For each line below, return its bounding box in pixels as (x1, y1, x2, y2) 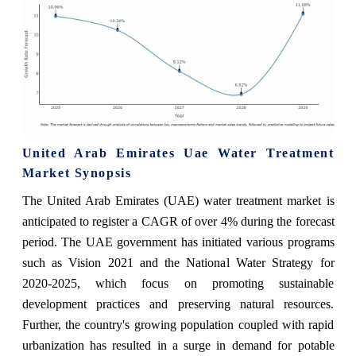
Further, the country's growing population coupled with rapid (21, 318, 335, 331)
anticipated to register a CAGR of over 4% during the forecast (21, 215, 335, 228)
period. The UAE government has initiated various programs (21, 235, 335, 249)
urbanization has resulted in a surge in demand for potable (21, 339, 335, 352)
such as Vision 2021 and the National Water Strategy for (21, 256, 335, 269)
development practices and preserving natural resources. (21, 297, 335, 311)
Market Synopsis (21, 166, 132, 180)
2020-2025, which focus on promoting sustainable (21, 277, 335, 290)
